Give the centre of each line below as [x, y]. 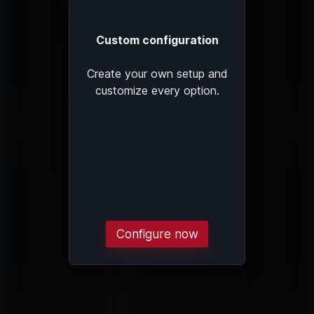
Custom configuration [157, 40]
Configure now [157, 234]
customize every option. [157, 90]
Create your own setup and [157, 73]
